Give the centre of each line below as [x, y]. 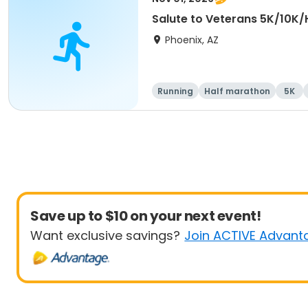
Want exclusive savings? [105, 235]
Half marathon [237, 91]
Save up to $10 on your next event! [146, 216]
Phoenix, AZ [192, 40]
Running [175, 91]
